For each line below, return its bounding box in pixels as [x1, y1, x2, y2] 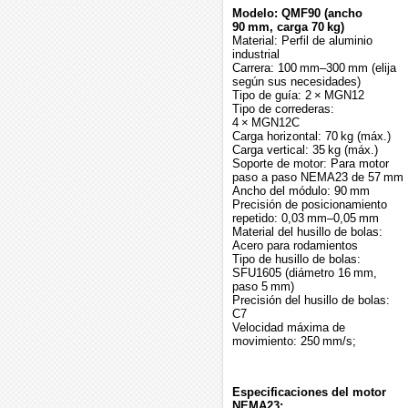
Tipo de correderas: [232, 102, 334, 116]
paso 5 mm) [232, 280, 294, 293]
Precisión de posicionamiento [232, 198, 387, 211]
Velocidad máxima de [232, 321, 345, 334]
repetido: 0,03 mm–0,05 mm [232, 211, 379, 225]
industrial [232, 47, 280, 61]
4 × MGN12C [232, 116, 300, 129]
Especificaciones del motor [232, 385, 386, 399]
